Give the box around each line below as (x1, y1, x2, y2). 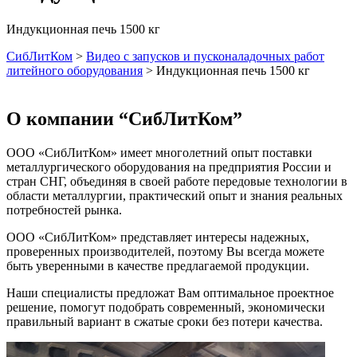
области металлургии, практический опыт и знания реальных (6, 188, 343, 202)
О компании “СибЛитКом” (6, 108, 242, 129)
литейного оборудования (6, 63, 143, 77)
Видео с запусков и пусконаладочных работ (86, 49, 324, 63)
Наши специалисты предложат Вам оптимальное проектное (6, 285, 334, 300)
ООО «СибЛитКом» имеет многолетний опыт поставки (6, 145, 312, 159)
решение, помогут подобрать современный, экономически (6, 300, 325, 314)
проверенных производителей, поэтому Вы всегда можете (6, 244, 324, 258)
